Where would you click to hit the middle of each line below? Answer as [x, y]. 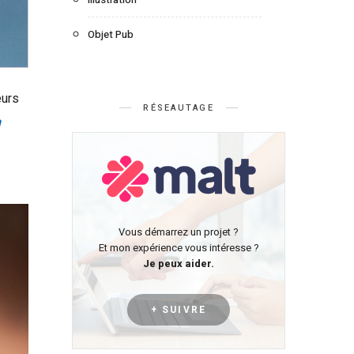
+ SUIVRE [179, 310]
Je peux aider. [179, 264]
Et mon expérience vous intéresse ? [179, 248]
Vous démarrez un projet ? [179, 232]
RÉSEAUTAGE [179, 108]
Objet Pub [111, 35]
